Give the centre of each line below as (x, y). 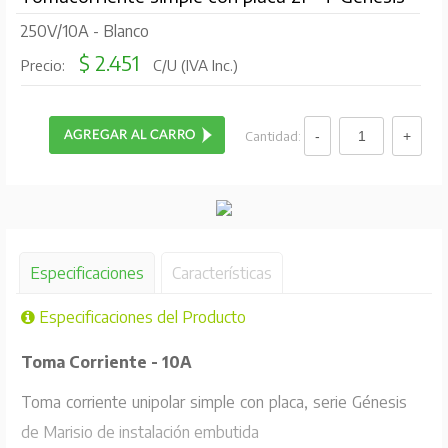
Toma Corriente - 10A (106, 361)
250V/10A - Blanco (84, 31)
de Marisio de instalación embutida (139, 431)
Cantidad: (275, 135)
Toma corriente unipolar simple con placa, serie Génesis (214, 401)
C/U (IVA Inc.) (193, 65)
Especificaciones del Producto (140, 316)
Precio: (44, 65)
